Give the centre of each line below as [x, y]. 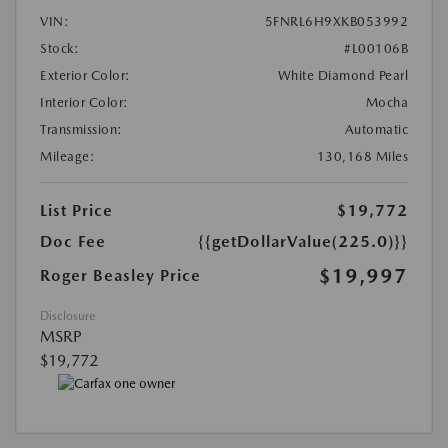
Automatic [376, 129]
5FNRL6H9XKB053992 [336, 21]
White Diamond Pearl [342, 75]
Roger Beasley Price [120, 275]
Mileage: [67, 156]
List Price [76, 210]
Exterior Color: [85, 75]
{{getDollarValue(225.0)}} [303, 241]
